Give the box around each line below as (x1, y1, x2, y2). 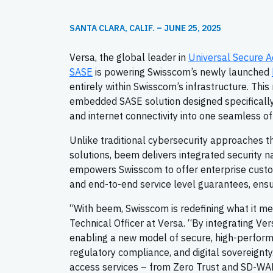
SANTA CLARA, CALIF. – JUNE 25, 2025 (69, 23, 221, 34)
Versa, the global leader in (69, 51, 188, 63)
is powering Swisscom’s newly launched (93, 66, 272, 78)
